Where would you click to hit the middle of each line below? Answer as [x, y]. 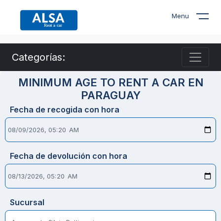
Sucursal [27, 202]
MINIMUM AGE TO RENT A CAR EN [110, 82]
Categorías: [38, 57]
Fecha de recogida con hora [65, 110]
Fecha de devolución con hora [69, 156]
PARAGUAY [110, 95]
